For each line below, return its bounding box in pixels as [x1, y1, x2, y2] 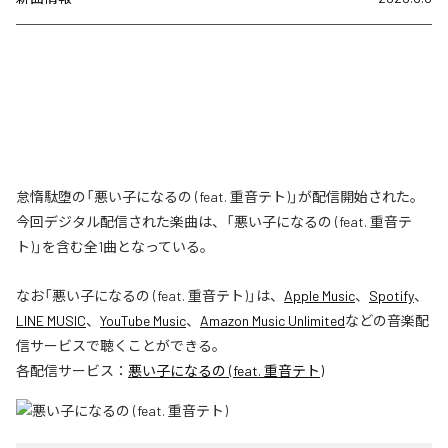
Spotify [369, 287, 414, 305]
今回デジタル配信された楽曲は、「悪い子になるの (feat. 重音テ [16, 213, 412, 231]
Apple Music [284, 287, 355, 305]
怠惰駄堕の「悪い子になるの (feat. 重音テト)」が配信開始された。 [16, 188, 424, 206]
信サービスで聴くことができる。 [16, 337, 226, 355]
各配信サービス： [16, 362, 128, 380]
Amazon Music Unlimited [200, 312, 345, 330]
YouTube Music [100, 312, 186, 330]
